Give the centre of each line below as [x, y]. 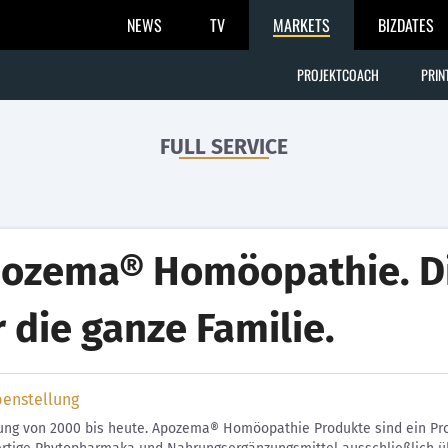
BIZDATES [406, 25]
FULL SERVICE [224, 147]
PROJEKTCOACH [338, 74]
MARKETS [301, 25]
